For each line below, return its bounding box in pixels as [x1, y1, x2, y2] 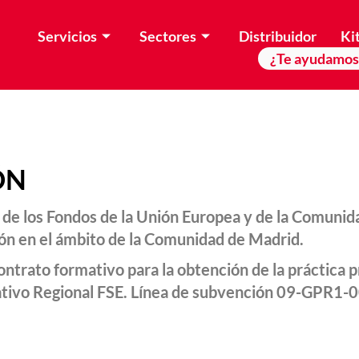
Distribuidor [239, 27, 317, 45]
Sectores [139, 27, 197, 45]
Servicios [38, 27, 98, 45]
